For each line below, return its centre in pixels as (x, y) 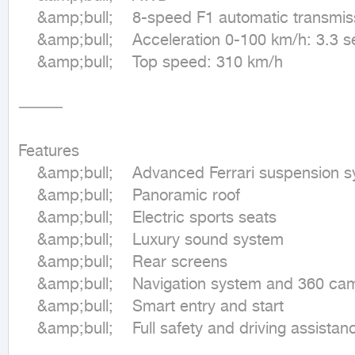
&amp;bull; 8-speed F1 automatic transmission (28, 19)
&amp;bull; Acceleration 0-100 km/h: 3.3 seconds (28, 41)
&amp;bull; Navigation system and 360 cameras (28, 285)
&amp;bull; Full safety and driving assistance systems (28, 329)
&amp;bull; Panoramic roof (28, 196)
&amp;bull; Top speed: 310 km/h (28, 63)
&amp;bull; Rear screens (28, 263)
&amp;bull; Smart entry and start (28, 307)
